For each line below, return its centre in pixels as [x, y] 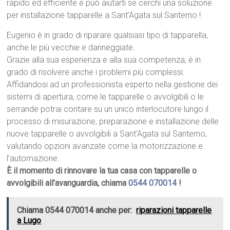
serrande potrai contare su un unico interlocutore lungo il [108, 109]
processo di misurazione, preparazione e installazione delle [113, 122]
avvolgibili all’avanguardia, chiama [68, 183]
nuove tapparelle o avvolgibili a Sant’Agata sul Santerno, [107, 134]
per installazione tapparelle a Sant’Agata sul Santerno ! [104, 15]
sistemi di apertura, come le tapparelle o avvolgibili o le [106, 97]
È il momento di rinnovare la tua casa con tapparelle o [102, 171]
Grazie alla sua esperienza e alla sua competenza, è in [104, 60]
